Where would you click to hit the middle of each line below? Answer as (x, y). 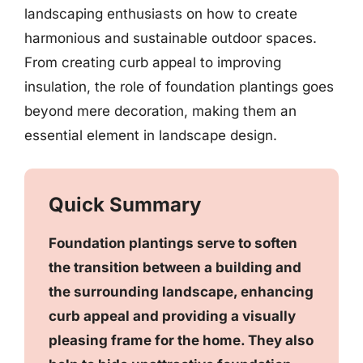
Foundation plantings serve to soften (173, 243)
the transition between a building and (175, 267)
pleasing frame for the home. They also (181, 340)
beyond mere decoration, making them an (160, 111)
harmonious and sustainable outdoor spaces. (171, 38)
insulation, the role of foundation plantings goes (179, 87)
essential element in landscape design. (151, 135)
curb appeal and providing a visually (172, 316)
